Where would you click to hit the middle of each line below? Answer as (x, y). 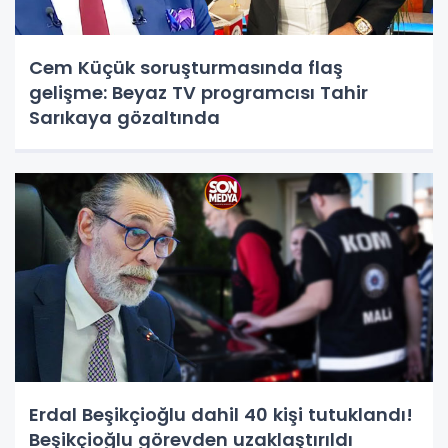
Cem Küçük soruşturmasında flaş (186, 67)
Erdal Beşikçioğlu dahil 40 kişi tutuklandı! (221, 414)
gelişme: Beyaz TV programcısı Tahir (198, 92)
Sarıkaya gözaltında (124, 117)
